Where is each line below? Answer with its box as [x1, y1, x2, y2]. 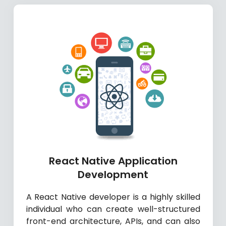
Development [78, 167, 148, 182]
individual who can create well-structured [26, 203, 200, 215]
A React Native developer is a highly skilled [26, 191, 200, 203]
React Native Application [48, 154, 178, 168]
